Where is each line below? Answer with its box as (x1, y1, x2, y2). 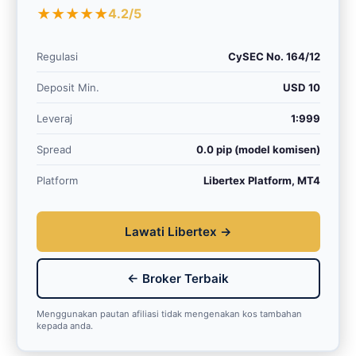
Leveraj (36, 112, 72, 126)
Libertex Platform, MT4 (203, 174, 320, 188)
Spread (36, 143, 72, 157)
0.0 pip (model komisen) (195, 143, 320, 157)
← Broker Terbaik (127, 270, 229, 286)
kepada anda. (36, 319, 93, 331)
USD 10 (282, 81, 320, 95)
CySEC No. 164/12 (227, 50, 320, 64)
